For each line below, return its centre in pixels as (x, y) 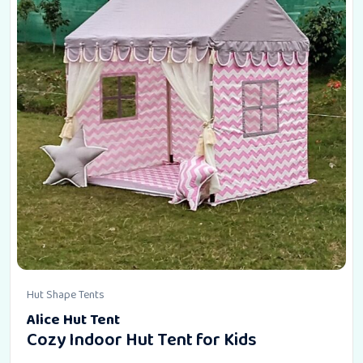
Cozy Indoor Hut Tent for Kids (142, 340)
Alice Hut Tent (73, 320)
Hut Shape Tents (66, 295)
